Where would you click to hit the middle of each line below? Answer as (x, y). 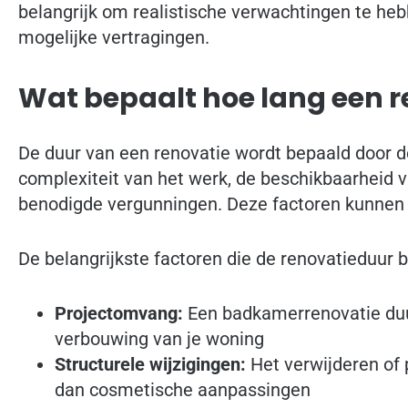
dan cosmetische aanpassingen (183, 390)
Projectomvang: (119, 314)
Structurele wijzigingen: (150, 365)
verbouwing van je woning (159, 339)
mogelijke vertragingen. (114, 38)
